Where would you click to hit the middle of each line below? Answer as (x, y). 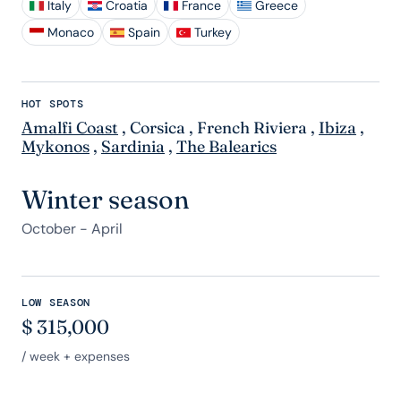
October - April (72, 229)
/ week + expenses (76, 357)
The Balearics (226, 147)
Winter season (105, 200)
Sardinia (133, 147)
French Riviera (252, 128)
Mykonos (55, 147)
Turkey (213, 33)
